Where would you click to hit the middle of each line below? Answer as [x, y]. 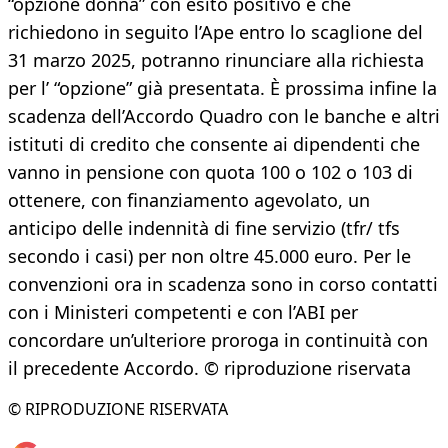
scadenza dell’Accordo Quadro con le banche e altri [224, 116]
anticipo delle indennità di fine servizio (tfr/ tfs [204, 228]
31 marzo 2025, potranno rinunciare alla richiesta [216, 60]
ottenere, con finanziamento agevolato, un [189, 200]
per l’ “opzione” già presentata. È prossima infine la [222, 88]
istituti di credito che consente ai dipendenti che [214, 144]
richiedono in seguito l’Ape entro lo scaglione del [215, 32]
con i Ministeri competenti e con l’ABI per [183, 312]
